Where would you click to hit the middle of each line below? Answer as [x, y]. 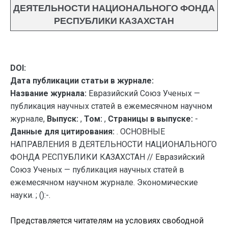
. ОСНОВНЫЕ [141, 132]
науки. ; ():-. [30, 195]
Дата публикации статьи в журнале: [82, 81]
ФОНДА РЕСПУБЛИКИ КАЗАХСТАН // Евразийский [107, 157]
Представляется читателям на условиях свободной [107, 221]
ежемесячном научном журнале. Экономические [104, 182]
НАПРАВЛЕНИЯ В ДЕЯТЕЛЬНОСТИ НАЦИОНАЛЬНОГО [113, 144]
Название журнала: [48, 93]
